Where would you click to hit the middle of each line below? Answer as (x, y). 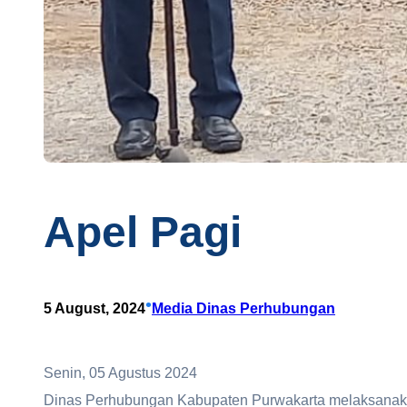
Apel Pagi (143, 232)
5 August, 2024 (94, 308)
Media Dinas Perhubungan (243, 308)
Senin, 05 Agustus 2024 (120, 372)
